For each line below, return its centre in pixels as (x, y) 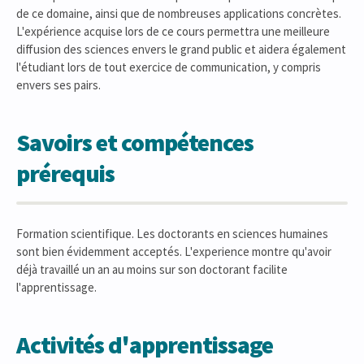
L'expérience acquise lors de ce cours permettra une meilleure (173, 31)
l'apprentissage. (56, 287)
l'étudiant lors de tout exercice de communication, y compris (169, 67)
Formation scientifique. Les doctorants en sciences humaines (172, 234)
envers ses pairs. (58, 85)
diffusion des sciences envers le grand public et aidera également (181, 49)
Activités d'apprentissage (145, 344)
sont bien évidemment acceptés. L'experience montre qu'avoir (174, 251)
